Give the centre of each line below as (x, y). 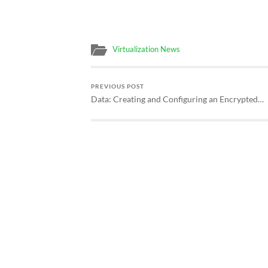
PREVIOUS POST (118, 86)
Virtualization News (146, 49)
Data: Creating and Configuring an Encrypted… (177, 99)
